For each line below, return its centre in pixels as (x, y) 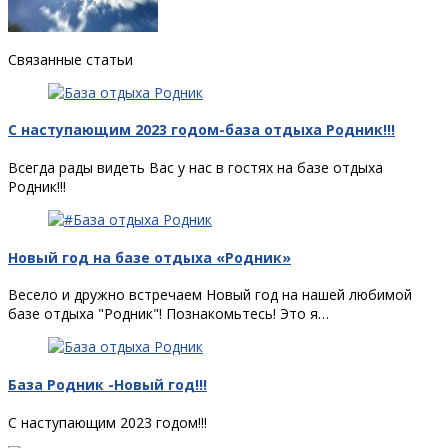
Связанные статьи (70, 59)
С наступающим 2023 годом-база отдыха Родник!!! (201, 130)
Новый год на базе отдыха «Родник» (149, 257)
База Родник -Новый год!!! (107, 384)
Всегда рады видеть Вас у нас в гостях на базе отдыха (195, 168)
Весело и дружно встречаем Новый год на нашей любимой (210, 295)
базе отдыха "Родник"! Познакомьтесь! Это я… (168, 314)
